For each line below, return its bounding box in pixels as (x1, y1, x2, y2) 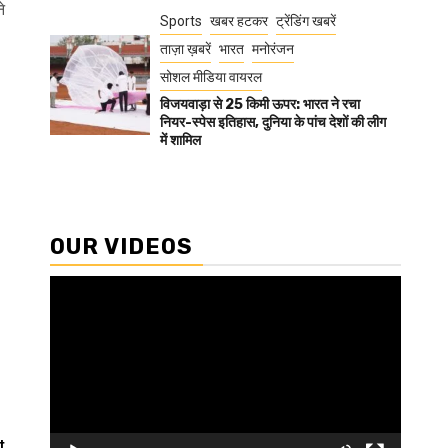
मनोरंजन (252, 41, 294, 57)
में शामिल (160, 132, 201, 149)
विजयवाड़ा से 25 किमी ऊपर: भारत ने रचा (160, 96, 360, 113)
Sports (160, 13, 202, 29)
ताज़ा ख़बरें (160, 41, 211, 57)
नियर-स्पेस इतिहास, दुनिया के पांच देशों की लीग (160, 114, 386, 131)
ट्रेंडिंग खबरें (276, 13, 336, 29)
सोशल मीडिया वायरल (160, 69, 262, 85)
